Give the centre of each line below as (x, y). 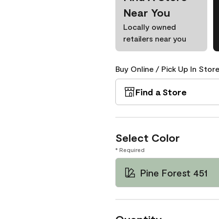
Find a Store (161, 92)
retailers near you (155, 38)
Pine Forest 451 (174, 173)
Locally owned (150, 27)
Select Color (148, 137)
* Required (130, 150)
